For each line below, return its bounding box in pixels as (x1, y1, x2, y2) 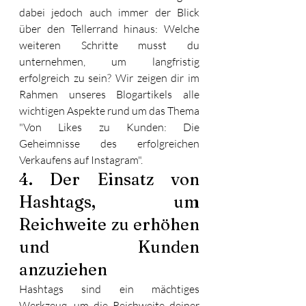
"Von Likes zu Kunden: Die (19, 120, 199, 134)
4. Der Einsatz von (19, 169, 199, 189)
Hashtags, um (19, 191, 199, 212)
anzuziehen (19, 259, 107, 279)
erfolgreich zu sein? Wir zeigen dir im (19, 70, 199, 85)
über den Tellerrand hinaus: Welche (19, 21, 199, 36)
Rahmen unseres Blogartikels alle (19, 87, 199, 101)
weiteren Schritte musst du (19, 38, 199, 52)
